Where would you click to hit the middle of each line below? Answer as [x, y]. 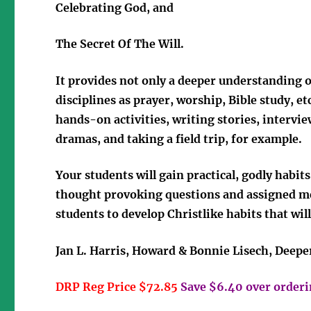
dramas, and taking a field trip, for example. [179, 138]
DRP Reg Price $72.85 [117, 287]
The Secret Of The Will [118, 44]
